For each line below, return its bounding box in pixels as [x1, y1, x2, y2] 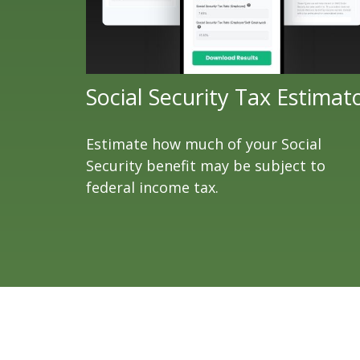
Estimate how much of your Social [86, 133, 321, 153]
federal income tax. [86, 177, 219, 197]
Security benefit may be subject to [86, 155, 325, 175]
